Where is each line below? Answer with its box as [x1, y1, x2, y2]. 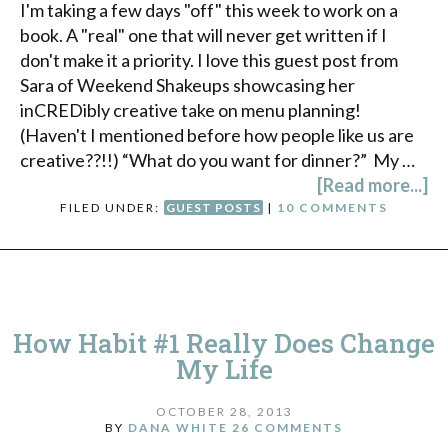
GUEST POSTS [166, 199, 261, 215]
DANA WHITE [128, 419, 228, 435]
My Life [175, 351, 273, 386]
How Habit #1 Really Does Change [13, 325, 435, 360]
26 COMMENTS [232, 419, 343, 435]
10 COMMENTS [277, 199, 388, 215]
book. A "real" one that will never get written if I [20, 23, 387, 46]
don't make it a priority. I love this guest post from [20, 48, 398, 71]
